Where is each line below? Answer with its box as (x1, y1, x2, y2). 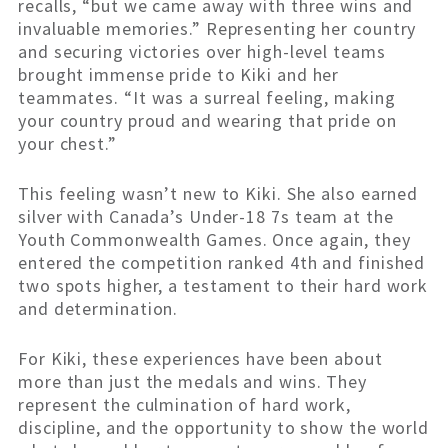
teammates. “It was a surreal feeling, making (18, 86, 396, 110)
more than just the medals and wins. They (18, 370, 367, 394)
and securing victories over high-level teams (18, 40, 386, 64)
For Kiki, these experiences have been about (18, 347, 383, 371)
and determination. (18, 297, 179, 321)
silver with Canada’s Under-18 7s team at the (18, 205, 394, 229)
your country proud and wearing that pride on (18, 109, 397, 133)
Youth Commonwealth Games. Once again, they (18, 228, 411, 252)
